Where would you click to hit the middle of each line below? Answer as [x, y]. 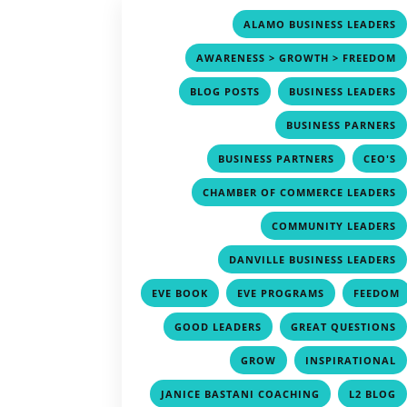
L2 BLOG [373, 393]
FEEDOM [377, 293]
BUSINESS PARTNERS [277, 158]
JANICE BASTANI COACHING [241, 393]
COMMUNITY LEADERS [334, 225]
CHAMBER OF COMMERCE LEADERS [300, 192]
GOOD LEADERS [218, 326]
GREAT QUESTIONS [344, 326]
